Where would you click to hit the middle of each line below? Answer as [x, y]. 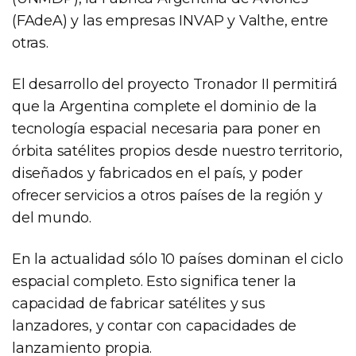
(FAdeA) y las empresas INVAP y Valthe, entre [170, 20]
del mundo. [52, 217]
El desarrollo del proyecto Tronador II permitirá [175, 84]
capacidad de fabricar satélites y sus [139, 303]
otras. [30, 43]
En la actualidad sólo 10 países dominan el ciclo [178, 259]
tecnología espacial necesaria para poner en [166, 128]
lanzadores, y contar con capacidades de [155, 325]
